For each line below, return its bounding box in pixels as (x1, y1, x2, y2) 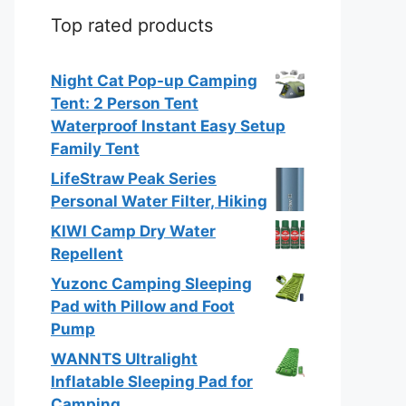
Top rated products (51, 14, 213, 36)
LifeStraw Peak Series (51, 169, 217, 188)
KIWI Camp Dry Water (51, 221, 216, 240)
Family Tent (51, 139, 140, 158)
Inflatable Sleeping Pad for (51, 372, 253, 391)
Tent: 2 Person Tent (51, 93, 198, 112)
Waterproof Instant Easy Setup (51, 116, 285, 135)
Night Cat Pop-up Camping (51, 71, 257, 90)
